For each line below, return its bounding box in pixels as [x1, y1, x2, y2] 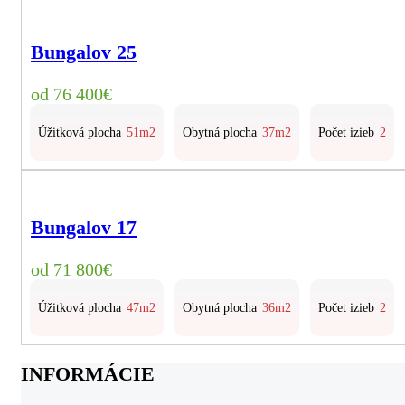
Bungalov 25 [31, 40, 137, 63]
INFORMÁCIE [21, 362, 155, 385]
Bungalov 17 [31, 216, 137, 240]
